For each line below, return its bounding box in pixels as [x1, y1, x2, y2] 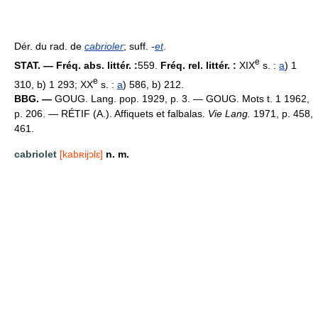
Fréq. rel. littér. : [160, 59, 239, 71]
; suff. [124, 40, 151, 52]
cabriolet [14, 148, 57, 160]
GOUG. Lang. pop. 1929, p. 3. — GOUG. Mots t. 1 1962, [52, 93, 309, 105]
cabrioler [84, 40, 124, 52]
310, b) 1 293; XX [14, 78, 93, 90]
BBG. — [14, 93, 52, 105]
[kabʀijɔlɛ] [60, 148, 103, 160]
